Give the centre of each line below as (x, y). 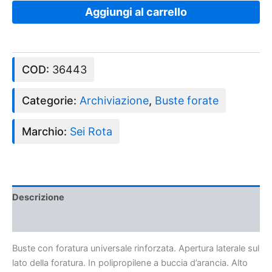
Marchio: (46, 131)
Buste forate (187, 100)
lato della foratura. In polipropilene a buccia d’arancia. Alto (130, 263)
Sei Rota (91, 131)
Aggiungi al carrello (136, 12)
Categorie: (51, 100)
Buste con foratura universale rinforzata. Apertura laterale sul (136, 249)
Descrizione (38, 197)
